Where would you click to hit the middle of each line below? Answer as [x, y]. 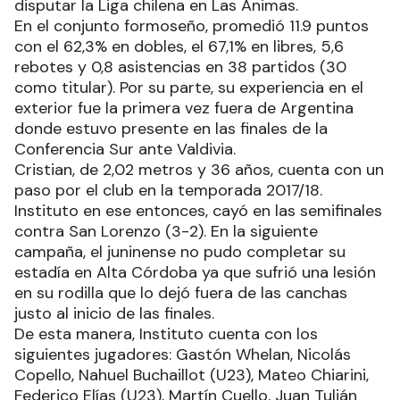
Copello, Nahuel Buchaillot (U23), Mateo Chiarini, [192, 375]
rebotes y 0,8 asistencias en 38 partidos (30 [180, 67]
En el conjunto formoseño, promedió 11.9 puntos [192, 26]
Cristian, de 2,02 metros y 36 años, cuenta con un [199, 170]
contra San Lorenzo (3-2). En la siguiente [166, 232]
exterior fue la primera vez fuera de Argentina [184, 108]
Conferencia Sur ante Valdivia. [125, 150]
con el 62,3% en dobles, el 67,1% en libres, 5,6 [179, 47]
